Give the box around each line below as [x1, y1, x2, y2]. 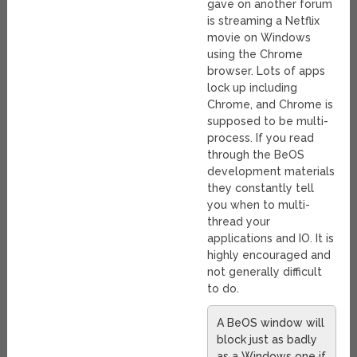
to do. [207, 282, 240, 296]
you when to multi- [207, 198, 311, 212]
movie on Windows [207, 31, 312, 45]
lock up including [207, 81, 298, 95]
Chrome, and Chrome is [207, 98, 334, 112]
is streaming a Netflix [207, 14, 320, 28]
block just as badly [217, 333, 318, 347]
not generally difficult [207, 265, 323, 279]
